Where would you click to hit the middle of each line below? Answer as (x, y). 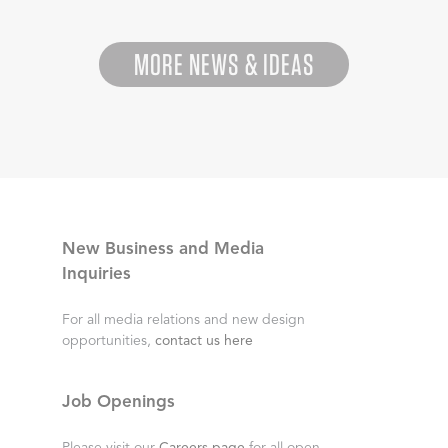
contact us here (203, 341)
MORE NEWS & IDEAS (224, 64)
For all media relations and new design (183, 320)
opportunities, (108, 341)
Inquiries (96, 274)
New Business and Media (162, 249)
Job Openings (118, 402)
